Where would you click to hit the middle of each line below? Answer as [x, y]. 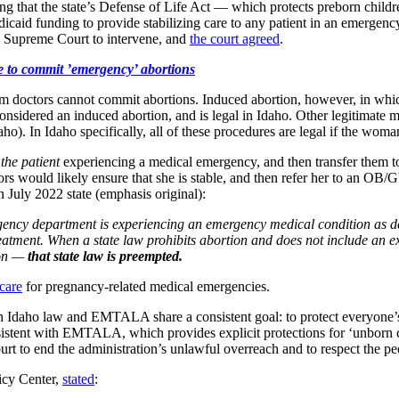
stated [78, 379]
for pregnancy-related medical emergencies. [146, 286]
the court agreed [235, 38]
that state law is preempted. [105, 256]
